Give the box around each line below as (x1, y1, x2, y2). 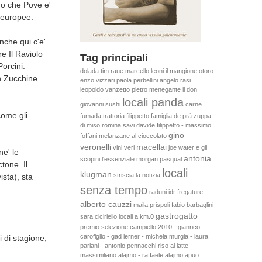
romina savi (101, 122, 135, 129)
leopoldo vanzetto (80, 86, 130, 94)
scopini (80, 156, 100, 163)
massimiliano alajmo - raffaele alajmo (80, 251, 183, 259)
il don (182, 86, 197, 94)
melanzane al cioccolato (98, 132, 167, 140)
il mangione (165, 67, 197, 75)
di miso (80, 122, 100, 129)
